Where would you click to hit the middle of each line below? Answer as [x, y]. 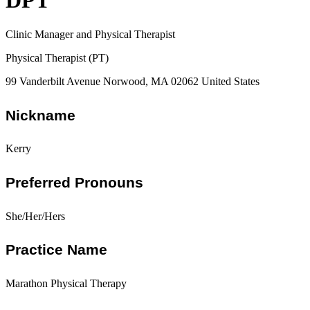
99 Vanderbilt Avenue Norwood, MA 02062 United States [133, 81]
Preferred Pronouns [74, 182]
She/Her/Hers [35, 216]
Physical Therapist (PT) [57, 57]
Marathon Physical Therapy [66, 283]
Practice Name [56, 250]
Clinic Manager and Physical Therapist [90, 34]
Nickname [40, 115]
